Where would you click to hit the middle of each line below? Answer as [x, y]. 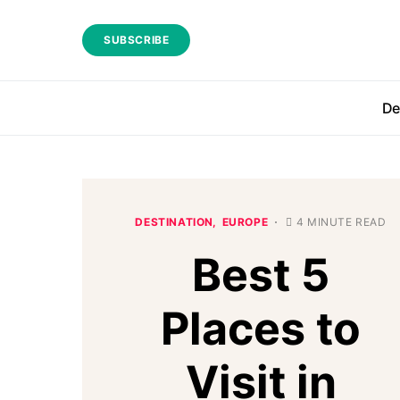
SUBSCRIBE [137, 40]
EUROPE [245, 222]
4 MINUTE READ [341, 222]
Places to [261, 329]
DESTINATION [174, 222]
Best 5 [261, 275]
